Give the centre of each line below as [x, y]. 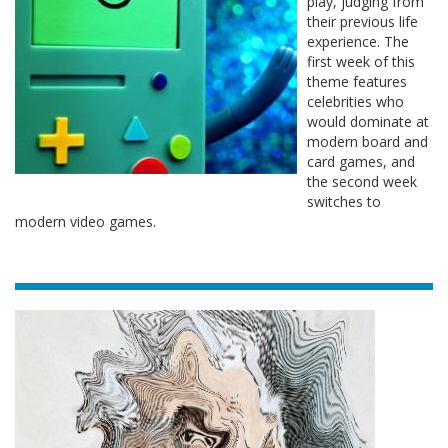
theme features [357, 81]
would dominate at [368, 121]
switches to [344, 201]
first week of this [361, 61]
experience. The [358, 41]
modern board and [367, 141]
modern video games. [85, 221]
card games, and [361, 161]
